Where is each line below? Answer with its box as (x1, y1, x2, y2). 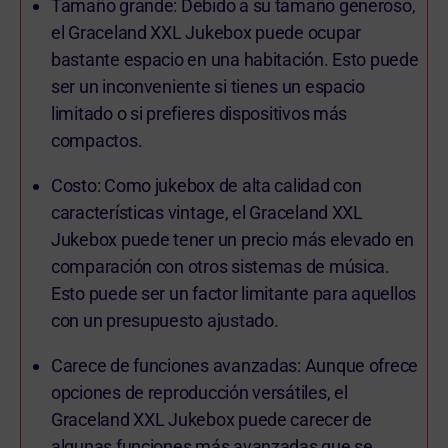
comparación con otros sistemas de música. (51, 255, 390, 277)
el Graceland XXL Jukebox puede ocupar (51, 21, 362, 43)
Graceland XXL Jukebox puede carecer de (51, 408, 372, 430)
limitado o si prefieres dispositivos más (51, 102, 348, 124)
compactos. (51, 129, 143, 151)
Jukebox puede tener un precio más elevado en (51, 228, 415, 250)
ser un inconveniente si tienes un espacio (51, 75, 365, 97)
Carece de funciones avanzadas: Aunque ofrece (51, 354, 419, 376)
